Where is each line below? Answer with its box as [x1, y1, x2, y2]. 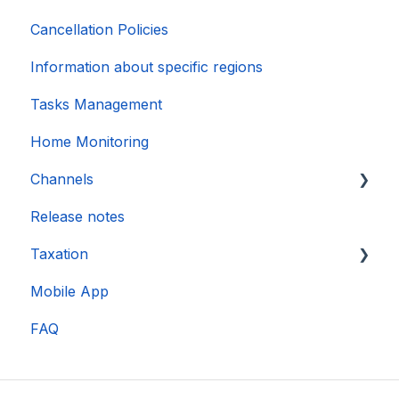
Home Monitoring [30, 133, 149, 151]
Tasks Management [30, 95, 162, 114]
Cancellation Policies [30, 20, 168, 39]
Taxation [30, 245, 88, 264]
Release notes [30, 208, 125, 226]
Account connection [50, 208, 188, 226]
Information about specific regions [30, 58, 263, 77]
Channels [30, 170, 94, 189]
